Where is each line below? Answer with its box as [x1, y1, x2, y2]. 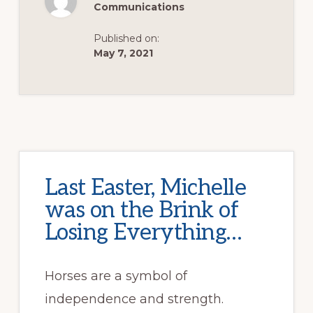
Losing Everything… [44, 219, 242, 246]
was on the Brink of [44, 196, 239, 224]
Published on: [93, 31, 159, 45]
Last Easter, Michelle [44, 174, 247, 201]
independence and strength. [44, 291, 224, 307]
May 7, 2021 [93, 46, 153, 59]
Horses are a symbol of [44, 268, 187, 284]
